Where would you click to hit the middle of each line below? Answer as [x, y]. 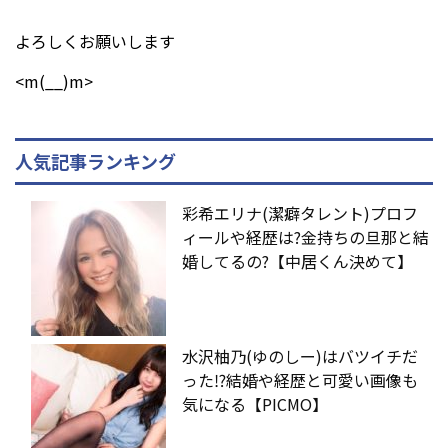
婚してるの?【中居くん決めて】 [297, 260]
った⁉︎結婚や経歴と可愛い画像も [300, 379]
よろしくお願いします [95, 40]
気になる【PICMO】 [255, 403]
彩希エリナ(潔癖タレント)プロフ [300, 212]
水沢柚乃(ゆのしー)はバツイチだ [300, 355]
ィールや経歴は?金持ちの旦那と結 [305, 236]
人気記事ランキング [95, 160]
